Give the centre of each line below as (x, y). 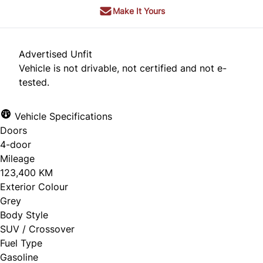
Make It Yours (139, 11)
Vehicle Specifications (62, 117)
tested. (34, 82)
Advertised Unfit (55, 54)
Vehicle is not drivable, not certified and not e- (123, 68)
